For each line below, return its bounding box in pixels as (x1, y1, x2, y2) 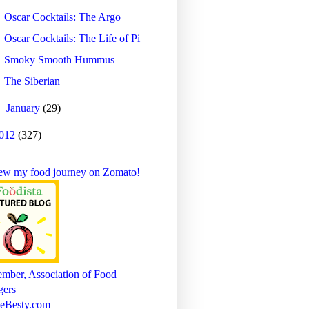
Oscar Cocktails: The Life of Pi (3, 32, 140, 44)
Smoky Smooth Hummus (3, 53, 114, 66)
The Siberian (3, 74, 60, 87)
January (6, 101, 43, 114)
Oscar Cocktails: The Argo (3, 10, 121, 23)
